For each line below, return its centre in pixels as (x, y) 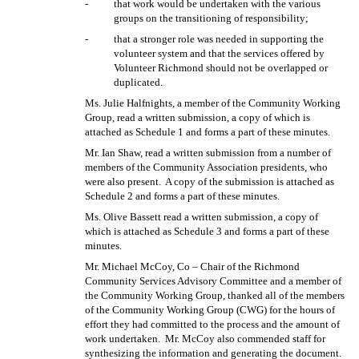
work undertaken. (123, 338)
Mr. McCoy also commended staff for (246, 338)
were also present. (123, 181)
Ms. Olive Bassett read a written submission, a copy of (202, 216)
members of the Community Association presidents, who (207, 167)
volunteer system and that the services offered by (220, 53)
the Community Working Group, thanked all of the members (215, 295)
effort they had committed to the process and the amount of (213, 324)
